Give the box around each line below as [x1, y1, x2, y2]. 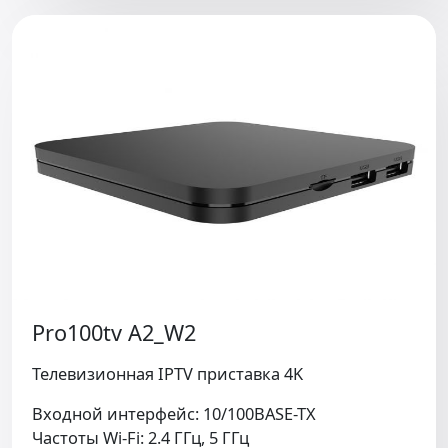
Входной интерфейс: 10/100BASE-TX [32, 401, 316, 425]
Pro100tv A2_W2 [32, 317, 196, 347]
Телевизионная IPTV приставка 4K [32, 361, 303, 385]
